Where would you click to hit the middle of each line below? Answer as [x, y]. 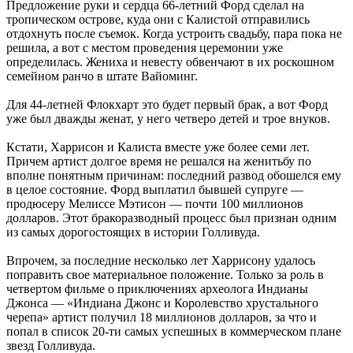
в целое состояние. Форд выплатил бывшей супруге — [155, 189]
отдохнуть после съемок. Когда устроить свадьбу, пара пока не [174, 33]
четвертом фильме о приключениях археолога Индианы [157, 288]
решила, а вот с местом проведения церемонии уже [145, 47]
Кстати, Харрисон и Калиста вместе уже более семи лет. [158, 147]
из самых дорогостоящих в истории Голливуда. [133, 232]
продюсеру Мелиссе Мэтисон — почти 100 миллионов [155, 203]
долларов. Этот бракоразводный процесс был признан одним [171, 217]
